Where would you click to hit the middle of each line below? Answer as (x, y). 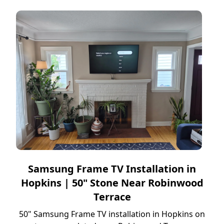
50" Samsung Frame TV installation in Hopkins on (112, 214)
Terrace (112, 197)
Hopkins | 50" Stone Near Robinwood (112, 183)
